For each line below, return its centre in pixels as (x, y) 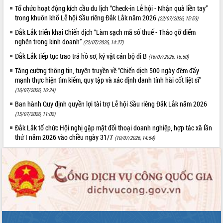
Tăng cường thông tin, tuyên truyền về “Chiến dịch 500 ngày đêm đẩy (107, 70)
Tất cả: (14, 7)
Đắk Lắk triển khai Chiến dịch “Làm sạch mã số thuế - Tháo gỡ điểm (106, 32)
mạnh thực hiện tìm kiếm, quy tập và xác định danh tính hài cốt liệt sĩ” (108, 80)
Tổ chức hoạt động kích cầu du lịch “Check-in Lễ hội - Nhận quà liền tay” (111, 8)
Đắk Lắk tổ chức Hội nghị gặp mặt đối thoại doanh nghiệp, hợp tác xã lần (114, 127)
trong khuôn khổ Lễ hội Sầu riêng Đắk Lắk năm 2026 (87, 17)
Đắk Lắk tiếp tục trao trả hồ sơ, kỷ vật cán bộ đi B (82, 56)
